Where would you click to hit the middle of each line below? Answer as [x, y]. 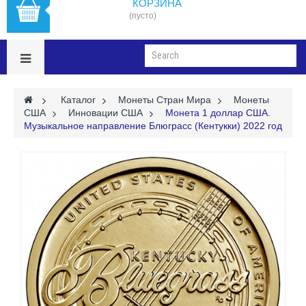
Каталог [78, 99]
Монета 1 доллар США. [218, 112]
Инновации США [106, 112]
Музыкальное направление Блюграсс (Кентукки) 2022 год [153, 125]
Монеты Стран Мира [165, 99]
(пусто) [143, 15]
